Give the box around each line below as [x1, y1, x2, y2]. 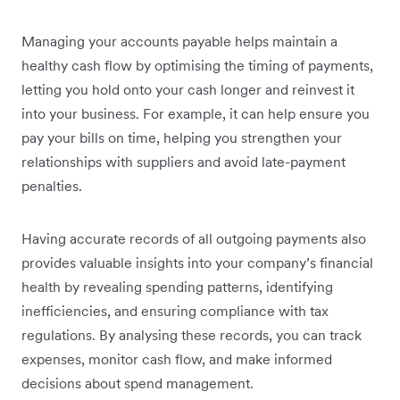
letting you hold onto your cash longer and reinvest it [21, 80, 354, 99]
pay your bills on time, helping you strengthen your [21, 129, 342, 147]
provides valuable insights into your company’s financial [21, 254, 373, 272]
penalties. [21, 177, 82, 196]
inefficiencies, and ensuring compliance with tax [21, 302, 329, 321]
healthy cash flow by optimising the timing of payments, [21, 56, 373, 75]
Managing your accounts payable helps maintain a [21, 32, 337, 51]
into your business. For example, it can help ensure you [21, 104, 370, 123]
